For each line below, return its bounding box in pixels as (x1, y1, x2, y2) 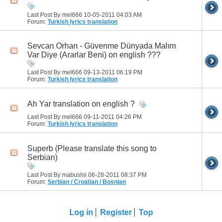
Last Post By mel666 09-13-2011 (27, 69, 116, 76)
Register (100, 208, 132, 217)
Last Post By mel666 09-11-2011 (27, 113, 116, 121)
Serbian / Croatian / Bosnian (48, 178, 126, 185)
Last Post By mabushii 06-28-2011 (27, 171, 121, 178)
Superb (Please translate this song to (27, 144, 157, 153)
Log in (69, 208, 93, 217)
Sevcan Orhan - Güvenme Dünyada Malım (27, 42, 176, 51)
